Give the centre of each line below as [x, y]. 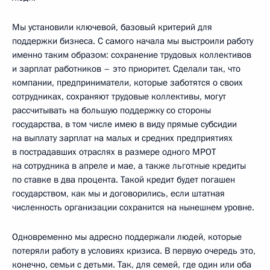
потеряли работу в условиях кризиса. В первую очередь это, [134, 250]
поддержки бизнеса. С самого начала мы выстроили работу [133, 41]
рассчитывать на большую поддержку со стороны [111, 110]
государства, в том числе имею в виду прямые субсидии [124, 124]
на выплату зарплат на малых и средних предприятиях [122, 138]
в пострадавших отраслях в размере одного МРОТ [114, 152]
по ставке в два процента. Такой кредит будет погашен [124, 179]
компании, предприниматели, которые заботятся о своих [127, 82]
